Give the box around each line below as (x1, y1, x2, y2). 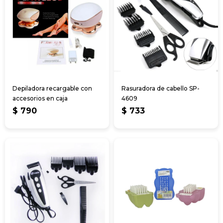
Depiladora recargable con (12, 84, 92, 92)
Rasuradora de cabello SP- (121, 84, 200, 92)
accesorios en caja (12, 94, 68, 102)
